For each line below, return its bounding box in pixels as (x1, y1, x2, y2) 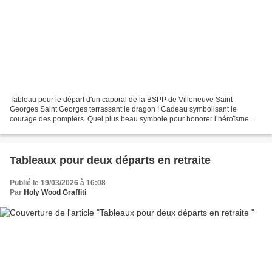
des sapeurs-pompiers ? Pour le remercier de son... (10, 124, 178, 133)
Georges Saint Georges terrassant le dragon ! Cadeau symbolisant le (10, 104, 237, 114)
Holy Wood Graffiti (24, 188, 86, 197)
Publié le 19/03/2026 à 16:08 (10, 178, 106, 187)
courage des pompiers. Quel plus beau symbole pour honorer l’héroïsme (10, 114, 249, 123)
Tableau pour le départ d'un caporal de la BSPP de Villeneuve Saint (10, 95, 233, 104)
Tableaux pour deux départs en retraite (10, 154, 211, 166)
